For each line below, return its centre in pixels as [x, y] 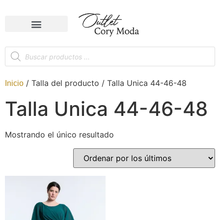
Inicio [14, 83]
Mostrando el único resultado [59, 135]
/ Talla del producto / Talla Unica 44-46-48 [105, 83]
